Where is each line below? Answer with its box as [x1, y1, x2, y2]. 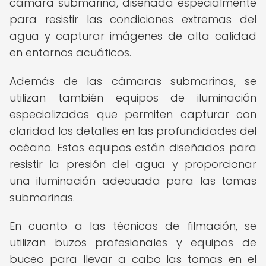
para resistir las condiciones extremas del [9, 12, 256, 27]
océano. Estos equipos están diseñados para [9, 140, 256, 155]
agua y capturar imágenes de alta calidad [9, 28, 256, 43]
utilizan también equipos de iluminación [9, 90, 256, 105]
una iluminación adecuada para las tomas [9, 173, 256, 188]
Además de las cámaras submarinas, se [9, 74, 256, 88]
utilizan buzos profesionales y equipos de [9, 235, 256, 250]
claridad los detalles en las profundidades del [9, 123, 256, 138]
